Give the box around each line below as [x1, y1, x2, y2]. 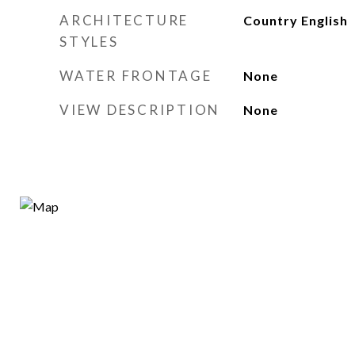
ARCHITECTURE [59, 12, 189, 29]
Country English [242, 13, 348, 28]
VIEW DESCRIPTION [59, 101, 220, 118]
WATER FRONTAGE [59, 67, 212, 84]
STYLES [59, 33, 119, 50]
